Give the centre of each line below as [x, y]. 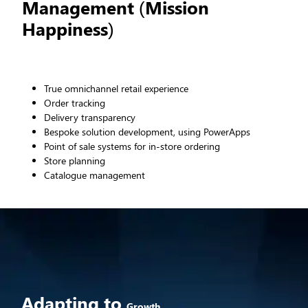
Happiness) [68, 29]
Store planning [74, 160]
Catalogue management [94, 175]
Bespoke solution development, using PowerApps [147, 131]
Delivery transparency [89, 117]
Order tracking [74, 102]
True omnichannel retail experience [116, 88]
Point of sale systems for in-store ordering [132, 146]
